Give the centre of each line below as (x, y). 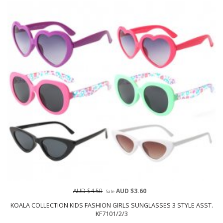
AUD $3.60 (130, 191)
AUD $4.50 (88, 191)
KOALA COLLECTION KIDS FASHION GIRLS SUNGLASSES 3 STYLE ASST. (111, 205)
